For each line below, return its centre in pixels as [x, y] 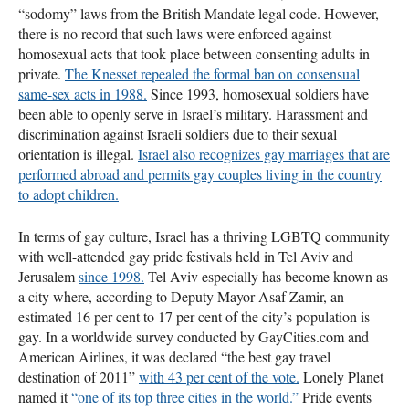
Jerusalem [48, 276]
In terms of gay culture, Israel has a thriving [145, 236]
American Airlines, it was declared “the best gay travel [174, 356]
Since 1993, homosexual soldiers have [258, 93]
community [356, 236]
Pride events [335, 396]
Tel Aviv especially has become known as [266, 276]
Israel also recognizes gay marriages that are [264, 153]
